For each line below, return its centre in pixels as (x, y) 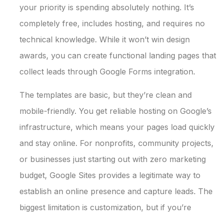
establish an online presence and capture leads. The (116, 191)
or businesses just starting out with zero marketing (113, 159)
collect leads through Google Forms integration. (107, 72)
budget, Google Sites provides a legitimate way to (110, 175)
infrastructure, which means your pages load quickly (117, 127)
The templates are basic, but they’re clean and (106, 95)
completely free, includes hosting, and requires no (112, 24)
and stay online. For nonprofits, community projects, (117, 143)
